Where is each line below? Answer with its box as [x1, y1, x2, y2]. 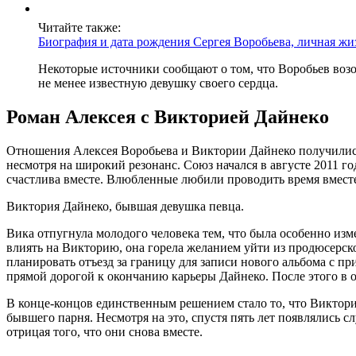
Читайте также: [38, 21, 121, 35]
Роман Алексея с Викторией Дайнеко [6, 106, 329, 128]
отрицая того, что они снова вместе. [6, 324, 203, 339]
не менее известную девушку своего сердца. [38, 76, 278, 91]
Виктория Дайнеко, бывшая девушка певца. [6, 199, 244, 213]
